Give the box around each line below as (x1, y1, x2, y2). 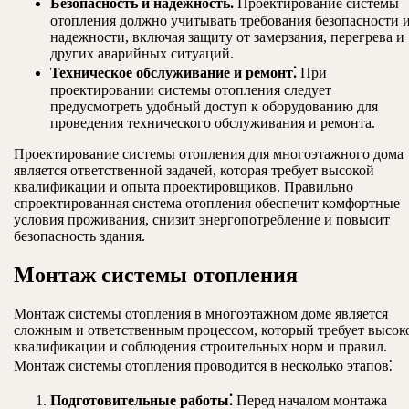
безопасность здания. (14, 228, 145, 245)
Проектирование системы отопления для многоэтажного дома (14, 146, 404, 163)
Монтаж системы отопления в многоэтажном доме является (14, 306, 388, 322)
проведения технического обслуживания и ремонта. (50, 115, 375, 131)
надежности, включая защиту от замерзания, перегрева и (50, 29, 404, 46)
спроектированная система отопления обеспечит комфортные (14, 195, 400, 212)
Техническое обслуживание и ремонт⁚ (50, 65, 297, 81)
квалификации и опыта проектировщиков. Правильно (14, 179, 353, 195)
